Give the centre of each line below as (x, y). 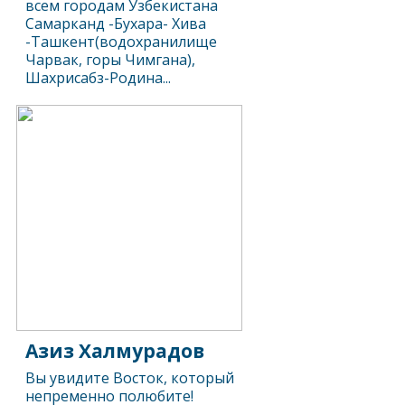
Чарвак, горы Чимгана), (111, 60)
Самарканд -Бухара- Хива (116, 24)
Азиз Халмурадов (115, 351)
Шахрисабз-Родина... (99, 78)
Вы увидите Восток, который (130, 378)
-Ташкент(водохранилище (122, 42)
